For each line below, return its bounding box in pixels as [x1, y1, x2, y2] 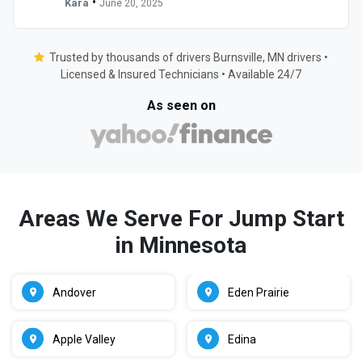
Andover [53, 285, 96, 299]
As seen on [146, 97, 216, 113]
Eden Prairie [228, 285, 289, 299]
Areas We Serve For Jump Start [18, 204, 344, 232]
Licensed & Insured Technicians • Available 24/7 [61, 67, 301, 81]
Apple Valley [53, 332, 116, 346]
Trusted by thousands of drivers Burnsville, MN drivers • [49, 50, 328, 64]
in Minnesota [116, 231, 246, 259]
